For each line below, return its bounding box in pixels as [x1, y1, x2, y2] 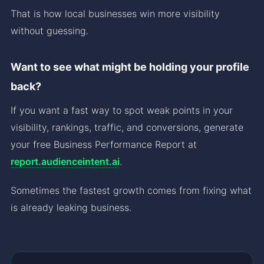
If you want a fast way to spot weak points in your [11, 104, 233, 116]
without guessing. [11, 24, 88, 37]
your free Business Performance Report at [11, 138, 197, 150]
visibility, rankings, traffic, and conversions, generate [11, 121, 243, 133]
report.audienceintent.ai [11, 155, 120, 167]
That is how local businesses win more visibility [11, 7, 220, 19]
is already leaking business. [11, 201, 131, 213]
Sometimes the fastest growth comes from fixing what [11, 184, 252, 196]
